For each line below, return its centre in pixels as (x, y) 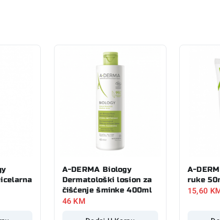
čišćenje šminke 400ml (107, 190)
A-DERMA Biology (97, 169)
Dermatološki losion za (107, 179)
